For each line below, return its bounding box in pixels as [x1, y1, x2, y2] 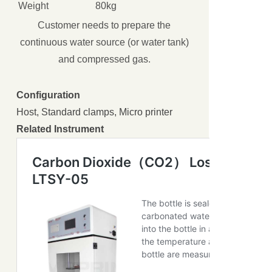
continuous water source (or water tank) [19, 37, 189, 48]
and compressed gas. [58, 54, 151, 65]
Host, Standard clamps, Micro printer [16, 107, 172, 118]
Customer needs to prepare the [38, 20, 171, 31]
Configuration [16, 90, 80, 101]
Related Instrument [16, 124, 104, 135]
